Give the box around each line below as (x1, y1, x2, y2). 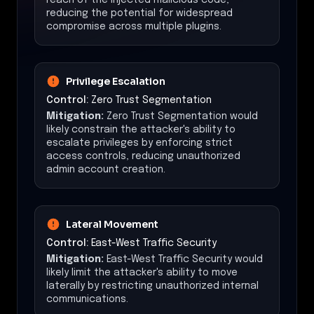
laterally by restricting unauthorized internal (46, 280, 259, 291)
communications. (46, 294, 128, 304)
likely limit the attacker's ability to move (46, 267, 238, 278)
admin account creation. (46, 164, 165, 175)
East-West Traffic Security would (107, 254, 263, 264)
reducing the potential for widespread (46, 8, 233, 18)
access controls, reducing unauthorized (46, 151, 240, 161)
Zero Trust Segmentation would (107, 111, 258, 121)
